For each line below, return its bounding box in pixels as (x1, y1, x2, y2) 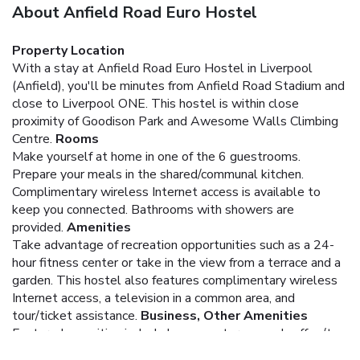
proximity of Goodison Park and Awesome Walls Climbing (12, 112, 338, 130)
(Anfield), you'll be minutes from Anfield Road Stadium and (12, 76, 345, 95)
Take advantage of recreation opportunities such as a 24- (12, 235, 334, 254)
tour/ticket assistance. (12, 306, 137, 325)
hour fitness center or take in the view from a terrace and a (12, 253, 341, 272)
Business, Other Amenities (141, 306, 308, 325)
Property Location (12, 41, 125, 59)
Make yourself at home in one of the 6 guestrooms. (12, 147, 301, 166)
